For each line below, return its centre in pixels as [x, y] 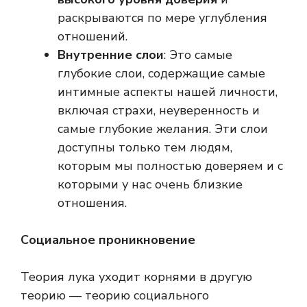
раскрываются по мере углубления [162, 18]
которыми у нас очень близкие [150, 185]
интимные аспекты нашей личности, [168, 92]
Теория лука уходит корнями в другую [136, 277]
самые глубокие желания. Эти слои [163, 129]
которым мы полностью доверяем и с [170, 166]
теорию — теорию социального [115, 296]
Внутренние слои [111, 55]
